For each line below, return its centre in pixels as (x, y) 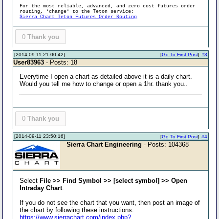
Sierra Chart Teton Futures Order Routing (78, 17)
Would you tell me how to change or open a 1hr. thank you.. (104, 84)
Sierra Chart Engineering (104, 144)
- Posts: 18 (61, 62)
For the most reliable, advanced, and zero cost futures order (108, 6)
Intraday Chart (41, 188)
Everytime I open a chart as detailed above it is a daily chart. (106, 77)
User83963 (29, 62)
